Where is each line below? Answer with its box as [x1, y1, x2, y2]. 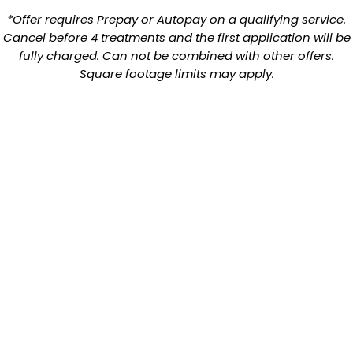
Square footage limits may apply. [79, 65, 274, 83]
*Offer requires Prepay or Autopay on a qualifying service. [7, 11, 346, 28]
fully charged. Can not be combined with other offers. [19, 47, 334, 65]
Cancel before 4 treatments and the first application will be [2, 29, 351, 46]
